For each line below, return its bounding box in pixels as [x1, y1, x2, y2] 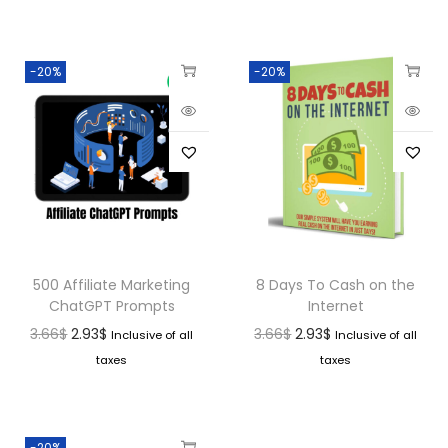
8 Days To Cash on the [256, 274, 416, 295]
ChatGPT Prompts [48, 295, 175, 316]
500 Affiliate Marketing [33, 274, 191, 295]
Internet [307, 295, 364, 316]
